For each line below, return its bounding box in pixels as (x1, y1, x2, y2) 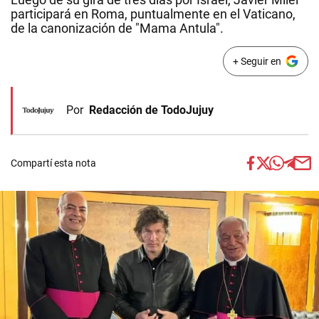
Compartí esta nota (11, 157, 96, 169)
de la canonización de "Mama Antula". (11, 21, 224, 36)
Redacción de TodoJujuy (89, 103, 214, 117)
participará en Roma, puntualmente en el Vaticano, (11, 6, 296, 21)
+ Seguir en (232, 56, 281, 67)
